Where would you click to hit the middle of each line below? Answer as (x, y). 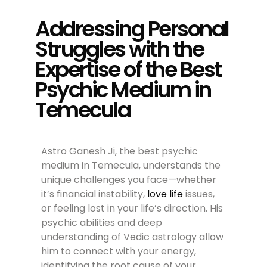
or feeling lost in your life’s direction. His (132, 208)
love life (164, 194)
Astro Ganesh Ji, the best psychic (120, 151)
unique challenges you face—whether (129, 179)
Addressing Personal (132, 29)
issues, (199, 194)
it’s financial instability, (93, 194)
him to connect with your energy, (119, 251)
